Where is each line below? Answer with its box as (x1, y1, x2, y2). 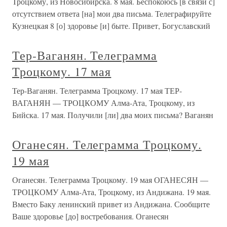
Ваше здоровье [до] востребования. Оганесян (12, 211, 169, 221)
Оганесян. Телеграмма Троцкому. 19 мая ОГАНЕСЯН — (12, 174, 208, 185)
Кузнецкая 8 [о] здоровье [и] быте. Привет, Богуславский (12, 20, 210, 31)
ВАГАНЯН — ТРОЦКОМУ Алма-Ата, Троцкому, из (12, 97, 195, 108)
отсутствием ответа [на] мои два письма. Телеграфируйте (12, 8, 211, 19)
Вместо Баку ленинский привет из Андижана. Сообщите (12, 199, 210, 209)
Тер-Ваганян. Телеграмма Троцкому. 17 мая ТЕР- (12, 85, 182, 96)
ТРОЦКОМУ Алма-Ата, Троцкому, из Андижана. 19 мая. (12, 186, 211, 197)
